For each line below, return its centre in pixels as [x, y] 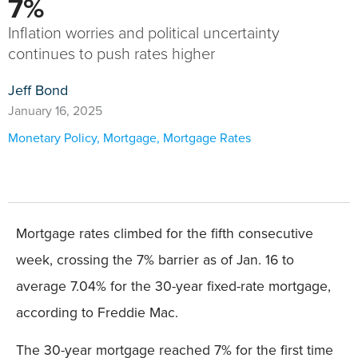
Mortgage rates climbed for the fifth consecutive [165, 233]
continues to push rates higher [111, 53]
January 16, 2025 [55, 110]
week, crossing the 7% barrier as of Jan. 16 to [155, 259]
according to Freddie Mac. [97, 312]
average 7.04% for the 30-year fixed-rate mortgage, [173, 286]
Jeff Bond [38, 90]
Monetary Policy [52, 137]
